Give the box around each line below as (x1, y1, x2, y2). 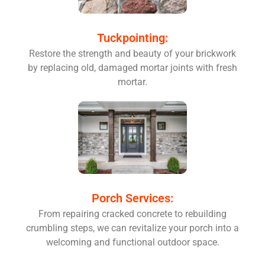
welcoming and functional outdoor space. (46, 236, 219, 248)
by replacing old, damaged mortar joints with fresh (28, 62, 237, 73)
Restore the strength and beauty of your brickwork (29, 47, 236, 59)
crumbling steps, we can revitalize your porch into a (26, 222, 239, 234)
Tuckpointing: (97, 30, 168, 45)
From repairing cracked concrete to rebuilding (38, 208, 227, 219)
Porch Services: (92, 190, 173, 205)
